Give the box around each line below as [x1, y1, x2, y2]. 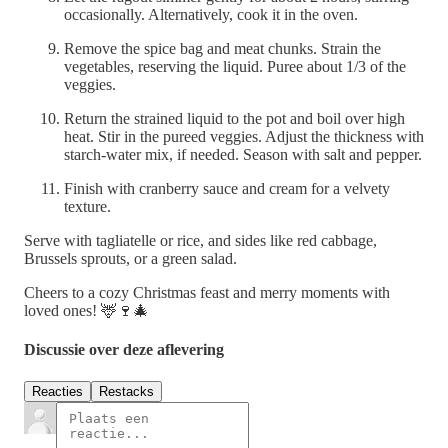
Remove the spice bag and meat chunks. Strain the [64, 40, 381, 58]
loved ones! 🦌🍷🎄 [24, 302, 149, 320]
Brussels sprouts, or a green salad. [24, 250, 237, 268]
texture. [64, 198, 111, 216]
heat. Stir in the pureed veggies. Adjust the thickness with [64, 128, 424, 146]
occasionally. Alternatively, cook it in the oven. [64, 6, 358, 24]
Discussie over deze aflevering [24, 341, 224, 359]
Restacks [99, 383, 154, 399]
